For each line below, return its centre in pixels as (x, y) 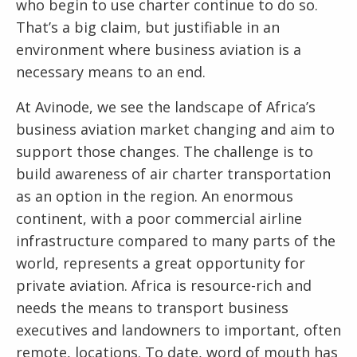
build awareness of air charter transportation (173, 174)
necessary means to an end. (111, 72)
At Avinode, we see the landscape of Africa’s (166, 107)
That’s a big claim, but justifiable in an (148, 27)
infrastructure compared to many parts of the (176, 241)
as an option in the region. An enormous (155, 196)
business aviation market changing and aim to (175, 129)
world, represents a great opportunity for (161, 263)
